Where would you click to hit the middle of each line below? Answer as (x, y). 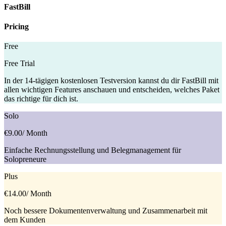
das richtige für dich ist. (41, 99)
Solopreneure (25, 159)
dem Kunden (25, 220)
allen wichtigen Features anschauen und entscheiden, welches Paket (112, 90)
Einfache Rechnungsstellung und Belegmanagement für (93, 150)
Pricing (16, 27)
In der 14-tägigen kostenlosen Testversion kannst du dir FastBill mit (111, 81)
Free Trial (19, 64)
